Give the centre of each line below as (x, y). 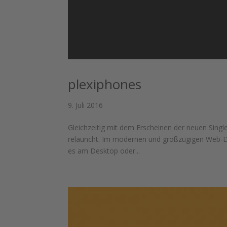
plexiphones (105, 84)
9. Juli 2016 (86, 105)
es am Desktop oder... (104, 150)
